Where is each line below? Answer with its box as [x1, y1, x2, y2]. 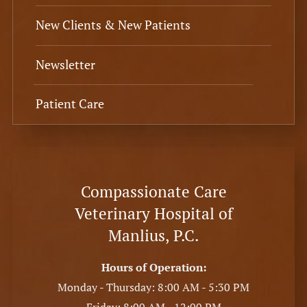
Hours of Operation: [101, 260, 206, 275]
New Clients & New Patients [35, 16, 191, 34]
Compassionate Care [80, 180, 227, 202]
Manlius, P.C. [108, 224, 199, 246]
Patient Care [35, 95, 104, 112]
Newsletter [35, 56, 95, 73]
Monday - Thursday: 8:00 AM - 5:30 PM [58, 280, 249, 295]
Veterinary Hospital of [74, 202, 233, 224]
